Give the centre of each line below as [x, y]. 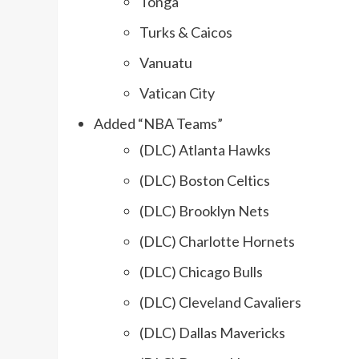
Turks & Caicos [186, 32]
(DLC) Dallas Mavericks [212, 333]
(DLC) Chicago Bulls [201, 272]
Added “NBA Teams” [158, 124]
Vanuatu [166, 63]
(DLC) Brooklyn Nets [204, 211]
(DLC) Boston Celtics [205, 181]
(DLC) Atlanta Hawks [205, 150]
